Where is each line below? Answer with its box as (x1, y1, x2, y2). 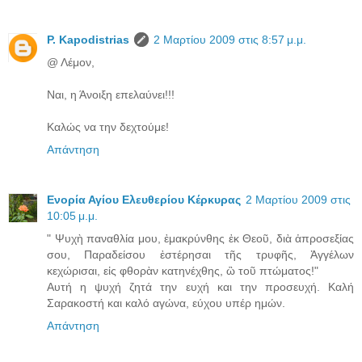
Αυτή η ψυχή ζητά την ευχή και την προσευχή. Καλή (47, 280, 354, 293)
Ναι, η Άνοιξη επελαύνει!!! (47, 87, 175, 101)
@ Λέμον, (47, 55, 95, 69)
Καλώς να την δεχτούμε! (47, 120, 169, 133)
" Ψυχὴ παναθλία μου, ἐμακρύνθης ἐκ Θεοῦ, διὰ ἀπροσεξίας (47, 231, 354, 245)
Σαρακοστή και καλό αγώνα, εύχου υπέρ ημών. (47, 296, 285, 309)
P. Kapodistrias (47, 32, 129, 46)
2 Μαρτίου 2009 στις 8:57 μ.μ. (154, 32, 306, 46)
